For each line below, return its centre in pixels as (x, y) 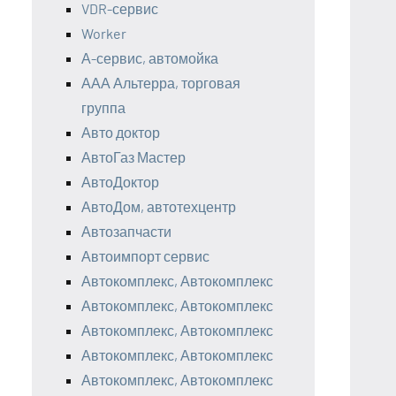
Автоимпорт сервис (145, 255)
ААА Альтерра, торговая (161, 82)
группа (103, 107)
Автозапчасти (126, 231)
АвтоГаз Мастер (133, 156)
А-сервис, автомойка (150, 57)
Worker (104, 33)
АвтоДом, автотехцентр (159, 206)
